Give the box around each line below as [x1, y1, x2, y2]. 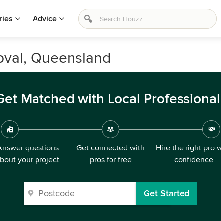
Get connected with [76, 143, 145, 153]
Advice [33, 14, 57, 24]
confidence [174, 155, 213, 165]
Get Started [144, 188, 189, 199]
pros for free [89, 155, 132, 165]
